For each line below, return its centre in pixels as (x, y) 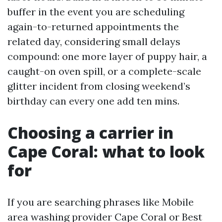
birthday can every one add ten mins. (93, 101)
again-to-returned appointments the (93, 27)
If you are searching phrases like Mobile (101, 202)
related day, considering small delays (94, 41)
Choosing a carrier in (90, 133)
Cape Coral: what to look (106, 151)
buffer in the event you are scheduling (96, 12)
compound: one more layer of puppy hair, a (107, 56)
